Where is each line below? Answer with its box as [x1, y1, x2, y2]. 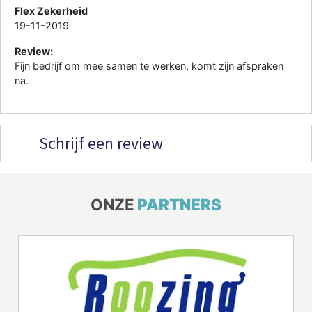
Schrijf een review [36, 132, 163, 154]
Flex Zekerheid [15, 4, 88, 17]
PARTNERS [137, 194, 221, 214]
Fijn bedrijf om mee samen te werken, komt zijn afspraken [15, 59, 283, 72]
